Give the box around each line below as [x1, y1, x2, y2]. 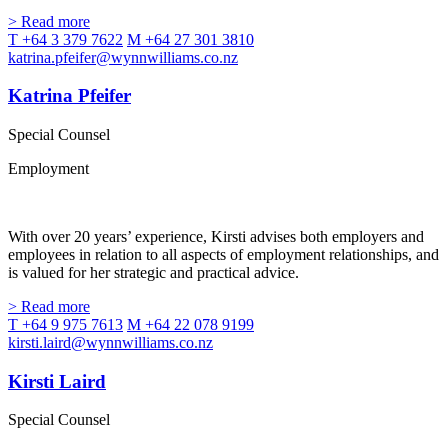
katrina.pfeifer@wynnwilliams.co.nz [8, 48, 238, 66]
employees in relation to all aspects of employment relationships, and [8, 246, 439, 264]
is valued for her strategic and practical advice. [8, 264, 299, 282]
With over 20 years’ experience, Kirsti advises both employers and [8, 228, 424, 246]
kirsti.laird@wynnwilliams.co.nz [8, 334, 213, 352]
